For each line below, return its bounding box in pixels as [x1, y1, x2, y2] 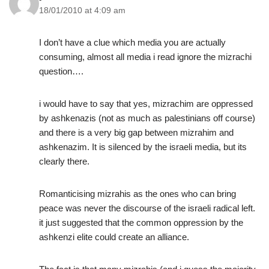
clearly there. [39, 156, 89, 167]
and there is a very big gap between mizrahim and [39, 127, 234, 138]
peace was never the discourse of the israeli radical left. [39, 203, 255, 214]
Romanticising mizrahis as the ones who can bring [39, 189, 236, 199]
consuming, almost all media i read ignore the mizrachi [39, 52, 252, 62]
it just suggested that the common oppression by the [39, 217, 243, 228]
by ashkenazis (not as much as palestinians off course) [39, 113, 255, 124]
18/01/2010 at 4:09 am [39, 6, 125, 16]
